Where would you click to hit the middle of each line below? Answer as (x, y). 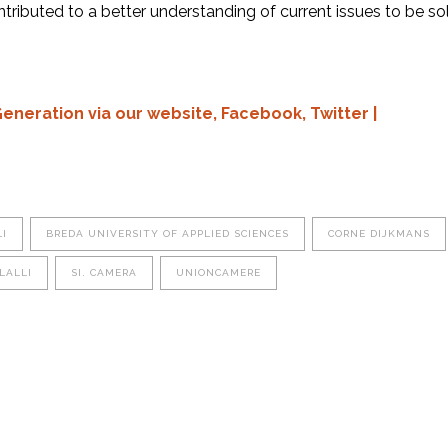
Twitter (339, 113)
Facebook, (265, 113)
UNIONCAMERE (218, 273)
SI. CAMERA (104, 273)
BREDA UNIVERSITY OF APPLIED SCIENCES (167, 234)
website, (184, 113)
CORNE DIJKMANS (379, 234)
